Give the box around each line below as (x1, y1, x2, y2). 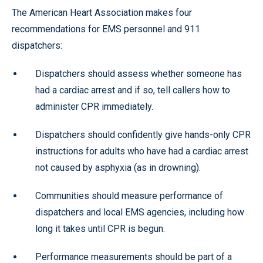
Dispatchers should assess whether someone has (35, 68, 242, 79)
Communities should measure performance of (35, 190, 223, 201)
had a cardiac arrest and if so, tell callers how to (35, 85, 230, 96)
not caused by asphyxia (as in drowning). (35, 162, 201, 173)
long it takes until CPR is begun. (35, 223, 165, 234)
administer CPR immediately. (35, 101, 153, 112)
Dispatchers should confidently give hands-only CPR (35, 129, 251, 140)
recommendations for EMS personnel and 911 (12, 23, 200, 35)
